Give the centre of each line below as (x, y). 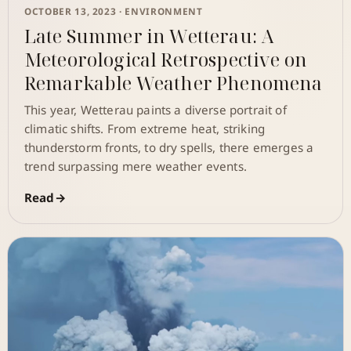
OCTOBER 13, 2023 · (75, 11)
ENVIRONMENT (164, 11)
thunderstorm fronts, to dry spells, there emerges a (169, 148)
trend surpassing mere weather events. (136, 166)
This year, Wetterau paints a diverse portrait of (156, 110)
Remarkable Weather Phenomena (174, 83)
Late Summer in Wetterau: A (149, 36)
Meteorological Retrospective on (166, 60)
